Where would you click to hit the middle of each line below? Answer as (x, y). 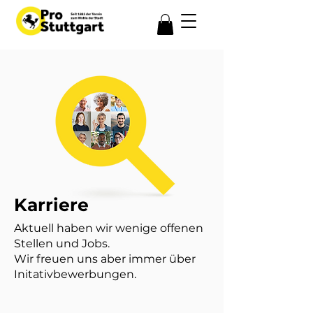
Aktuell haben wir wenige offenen (109, 228)
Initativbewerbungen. (75, 274)
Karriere (51, 204)
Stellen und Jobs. (62, 243)
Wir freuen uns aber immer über (105, 259)
